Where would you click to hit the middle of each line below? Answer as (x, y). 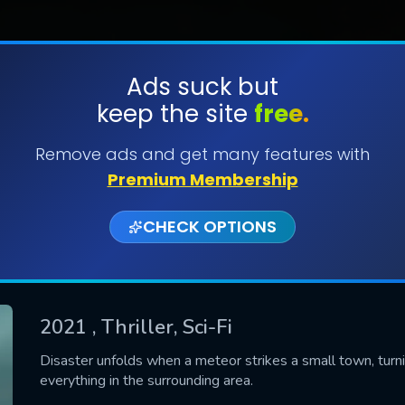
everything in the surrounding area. (146, 380)
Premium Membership (202, 179)
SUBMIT (202, 143)
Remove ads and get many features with (202, 154)
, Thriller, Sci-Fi (162, 327)
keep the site (175, 114)
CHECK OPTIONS (210, 226)
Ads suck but (202, 87)
